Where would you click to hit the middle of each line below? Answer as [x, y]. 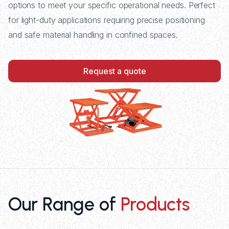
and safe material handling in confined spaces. [93, 35]
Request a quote [114, 71]
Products [155, 204]
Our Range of [64, 204]
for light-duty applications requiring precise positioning [107, 20]
